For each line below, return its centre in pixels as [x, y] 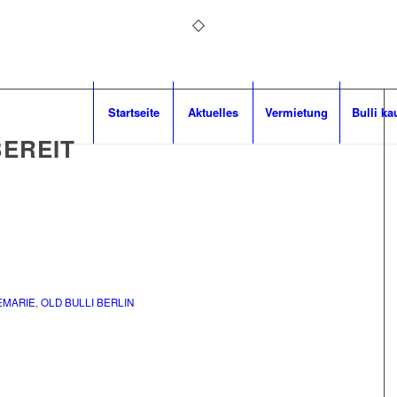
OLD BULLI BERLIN [87, 303]
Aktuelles [214, 112]
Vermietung [297, 112]
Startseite [133, 112]
